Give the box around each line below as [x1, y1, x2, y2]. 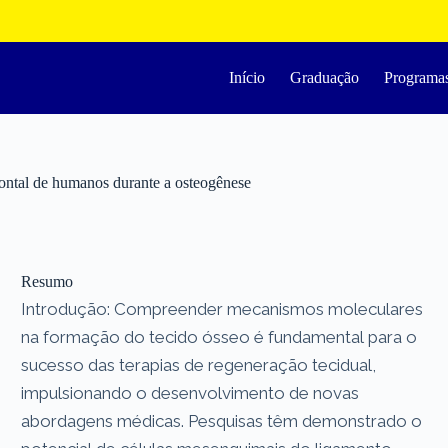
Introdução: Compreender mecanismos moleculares [21, 298, 424, 319]
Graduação [290, 69, 360, 86]
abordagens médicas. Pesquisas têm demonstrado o [21, 410, 423, 431]
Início [229, 69, 266, 86]
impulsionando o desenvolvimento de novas [21, 382, 360, 403]
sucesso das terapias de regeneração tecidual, [21, 354, 377, 375]
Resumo [21, 272, 74, 290]
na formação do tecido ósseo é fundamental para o [21, 326, 418, 347]
